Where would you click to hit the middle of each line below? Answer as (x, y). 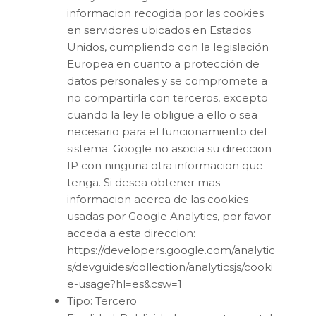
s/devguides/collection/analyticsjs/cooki (170, 267)
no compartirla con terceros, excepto (168, 97)
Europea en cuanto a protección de (163, 63)
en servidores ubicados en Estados (159, 30)
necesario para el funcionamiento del (167, 131)
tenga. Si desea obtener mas (144, 182)
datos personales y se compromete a (167, 80)
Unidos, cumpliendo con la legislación (168, 47)
